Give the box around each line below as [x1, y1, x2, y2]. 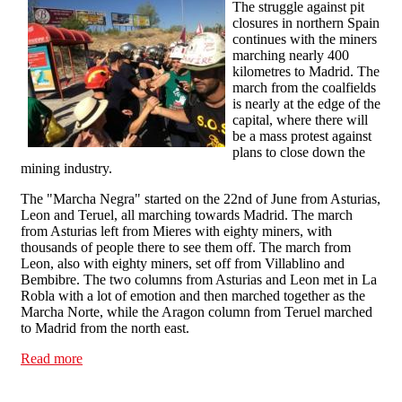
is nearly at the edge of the [232, 96, 380, 112]
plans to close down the [232, 144, 365, 161]
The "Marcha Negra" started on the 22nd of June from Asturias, [21, 191, 380, 207]
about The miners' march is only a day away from [83, 351, 363, 367]
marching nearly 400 [232, 48, 349, 64]
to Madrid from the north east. [21, 320, 189, 336]
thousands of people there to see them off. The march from [21, 240, 351, 256]
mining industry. [21, 161, 112, 177]
